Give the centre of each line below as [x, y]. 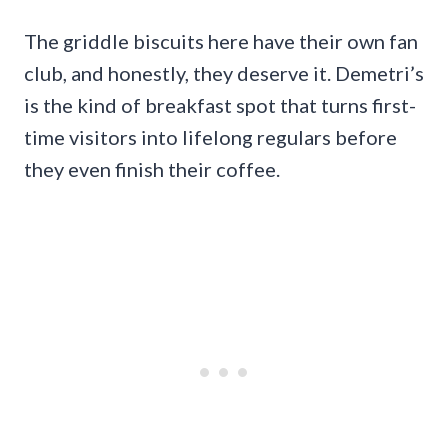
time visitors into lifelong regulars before [210, 137]
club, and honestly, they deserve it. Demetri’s [224, 73]
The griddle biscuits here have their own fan [221, 41]
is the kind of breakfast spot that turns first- [220, 105]
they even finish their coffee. [152, 169]
